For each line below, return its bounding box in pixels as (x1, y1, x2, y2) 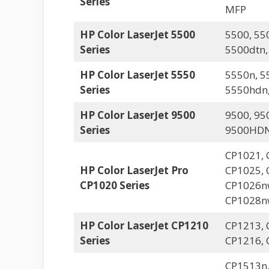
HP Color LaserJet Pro (79, 163, 189, 177)
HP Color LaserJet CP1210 (79, 219, 208, 232)
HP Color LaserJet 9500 (79, 108, 195, 122)
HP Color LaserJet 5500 (79, 28, 195, 41)
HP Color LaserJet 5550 (79, 68, 195, 82)
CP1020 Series (79, 178, 150, 192)
